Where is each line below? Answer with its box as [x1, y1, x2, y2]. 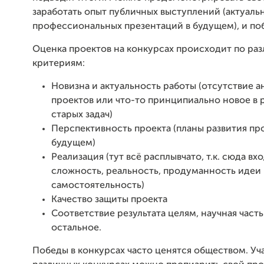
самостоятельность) [51, 181, 144, 190]
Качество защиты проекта [51, 195, 167, 204]
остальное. [51, 223, 101, 233]
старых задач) [51, 110, 113, 120]
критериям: [32, 59, 85, 68]
